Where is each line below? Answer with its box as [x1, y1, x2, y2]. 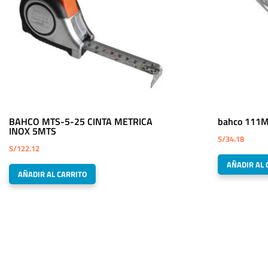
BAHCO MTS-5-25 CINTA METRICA [9, 114, 153, 129]
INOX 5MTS [9, 124, 56, 139]
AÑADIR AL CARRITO [18, 168, 87, 181]
